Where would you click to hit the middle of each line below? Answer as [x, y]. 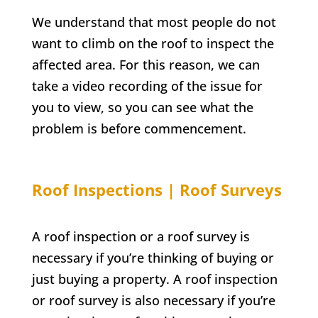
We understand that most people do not [154, 22]
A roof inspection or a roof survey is [141, 236]
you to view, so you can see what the [142, 107]
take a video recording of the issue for [147, 86]
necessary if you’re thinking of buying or [153, 257]
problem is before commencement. [139, 128]
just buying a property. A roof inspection [154, 279]
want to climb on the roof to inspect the [153, 43]
